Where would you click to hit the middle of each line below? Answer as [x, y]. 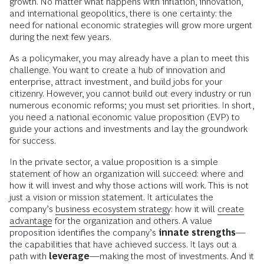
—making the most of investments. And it [172, 256]
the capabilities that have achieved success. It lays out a [123, 244]
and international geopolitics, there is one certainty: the [121, 13]
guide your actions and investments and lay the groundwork [128, 129]
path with [29, 256]
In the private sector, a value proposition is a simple [114, 162]
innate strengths [197, 232]
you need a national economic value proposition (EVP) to [125, 117]
